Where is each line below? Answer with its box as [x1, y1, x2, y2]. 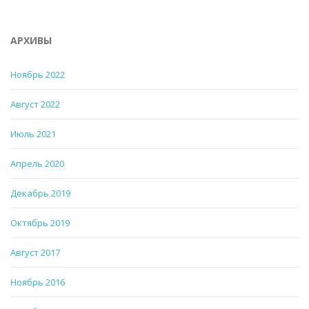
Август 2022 [10, 97, 60, 110]
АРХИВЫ [10, 33, 52, 47]
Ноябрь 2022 [10, 68, 65, 81]
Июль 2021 [10, 127, 56, 140]
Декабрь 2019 [10, 186, 70, 199]
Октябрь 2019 [10, 216, 70, 229]
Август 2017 [10, 246, 60, 259]
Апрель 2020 [10, 157, 64, 170]
